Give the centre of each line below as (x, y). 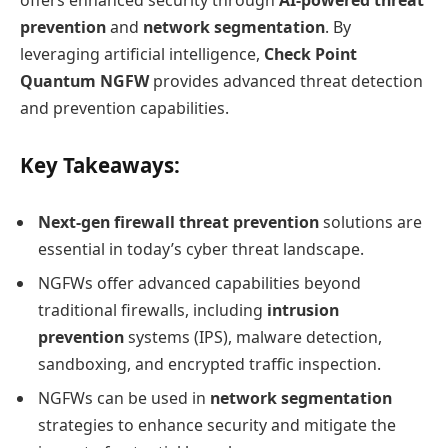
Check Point (310, 54)
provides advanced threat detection (286, 81)
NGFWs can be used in (124, 397)
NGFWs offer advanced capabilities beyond (199, 282)
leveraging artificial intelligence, (142, 54)
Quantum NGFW (84, 81)
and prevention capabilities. (124, 108)
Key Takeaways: (100, 165)
